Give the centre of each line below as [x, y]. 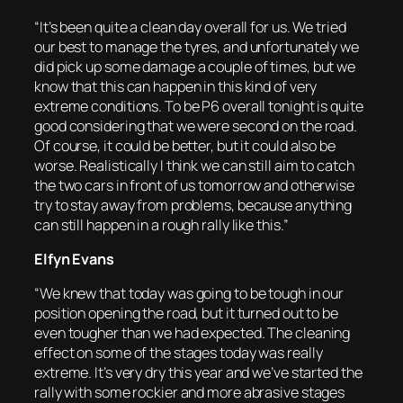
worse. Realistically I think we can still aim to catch [194, 165]
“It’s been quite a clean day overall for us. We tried [190, 27]
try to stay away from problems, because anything [193, 205]
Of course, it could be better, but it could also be [185, 145]
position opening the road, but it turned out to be [186, 313]
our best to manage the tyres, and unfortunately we [197, 46]
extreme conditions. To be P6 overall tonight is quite [199, 106]
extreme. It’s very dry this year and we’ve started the [198, 373]
